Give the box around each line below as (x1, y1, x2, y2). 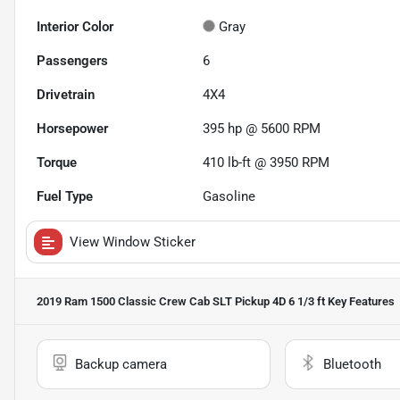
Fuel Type (37, 188, 93, 205)
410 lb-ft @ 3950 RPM (203, 154, 330, 171)
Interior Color (37, 19, 113, 36)
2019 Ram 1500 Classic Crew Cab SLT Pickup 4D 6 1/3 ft (37, 295, 325, 309)
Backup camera (75, 356, 167, 373)
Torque (37, 154, 77, 171)
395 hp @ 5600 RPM (203, 121, 321, 137)
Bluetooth (322, 356, 381, 373)
